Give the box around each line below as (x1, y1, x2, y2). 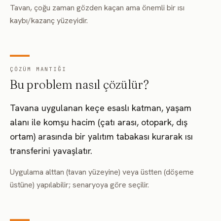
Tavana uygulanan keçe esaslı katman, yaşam (10, 102, 191, 113)
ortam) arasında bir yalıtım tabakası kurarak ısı (10, 131, 193, 142)
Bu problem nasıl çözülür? (10, 77, 149, 92)
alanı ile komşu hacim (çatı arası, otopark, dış (10, 116, 187, 128)
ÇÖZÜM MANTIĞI (10, 66, 67, 73)
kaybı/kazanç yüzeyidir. (10, 15, 88, 26)
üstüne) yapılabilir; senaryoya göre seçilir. (10, 180, 149, 190)
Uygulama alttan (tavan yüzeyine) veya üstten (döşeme (10, 167, 194, 177)
